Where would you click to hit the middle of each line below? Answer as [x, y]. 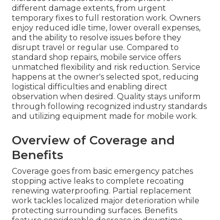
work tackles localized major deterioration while [106, 201]
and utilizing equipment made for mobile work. [105, 116]
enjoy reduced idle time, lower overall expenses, [106, 28]
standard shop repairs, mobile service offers [96, 57]
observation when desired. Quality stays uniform [106, 97]
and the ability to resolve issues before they [96, 38]
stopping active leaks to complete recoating [98, 181]
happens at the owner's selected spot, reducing [105, 77]
